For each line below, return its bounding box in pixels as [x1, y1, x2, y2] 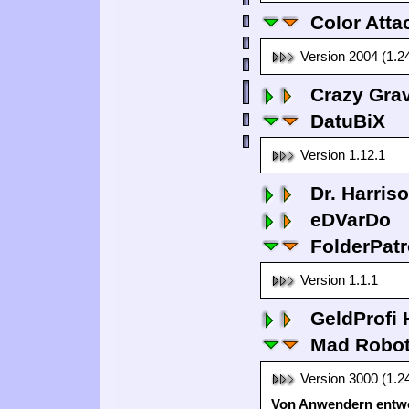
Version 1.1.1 [300, 273, 378, 288]
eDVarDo [310, 209, 391, 230]
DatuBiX [310, 110, 385, 131]
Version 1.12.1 [300, 148, 385, 163]
